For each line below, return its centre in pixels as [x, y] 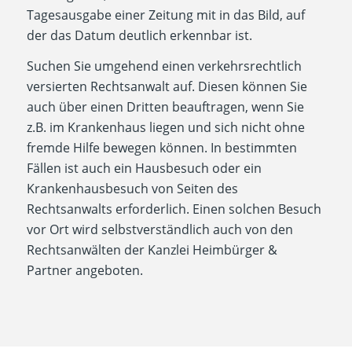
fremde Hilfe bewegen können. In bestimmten [161, 148]
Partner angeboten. [84, 271]
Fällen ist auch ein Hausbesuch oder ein [144, 169]
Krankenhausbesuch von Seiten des [132, 189]
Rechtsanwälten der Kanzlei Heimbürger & [152, 250]
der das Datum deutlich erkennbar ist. [139, 35]
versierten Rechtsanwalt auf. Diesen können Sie [167, 87]
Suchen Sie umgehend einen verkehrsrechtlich [164, 66]
